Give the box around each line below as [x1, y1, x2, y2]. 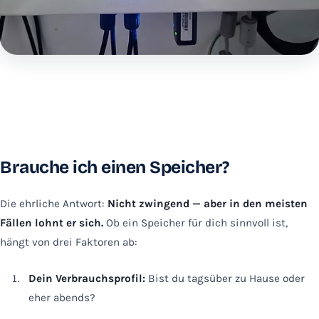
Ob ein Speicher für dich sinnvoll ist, [103, 216, 288, 229]
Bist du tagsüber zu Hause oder [145, 271, 305, 285]
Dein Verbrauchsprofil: [28, 271, 145, 285]
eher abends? [28, 291, 95, 304]
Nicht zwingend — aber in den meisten [108, 197, 308, 210]
